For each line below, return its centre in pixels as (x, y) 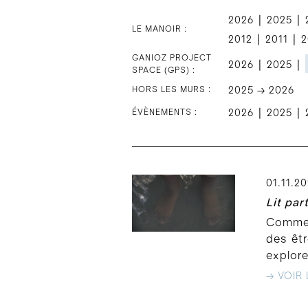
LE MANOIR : (159, 29)
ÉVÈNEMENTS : (165, 112)
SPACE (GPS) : (164, 70)
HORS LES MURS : (172, 90)
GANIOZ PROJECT (172, 58)
